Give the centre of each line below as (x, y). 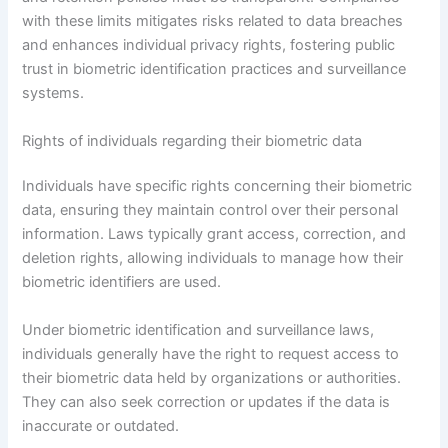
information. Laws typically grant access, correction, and (214, 234)
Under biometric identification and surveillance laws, (198, 329)
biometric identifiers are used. (122, 282)
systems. (53, 93)
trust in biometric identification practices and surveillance (214, 69)
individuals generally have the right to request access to (211, 353)
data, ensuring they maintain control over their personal (210, 210)
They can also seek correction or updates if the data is (206, 401)
